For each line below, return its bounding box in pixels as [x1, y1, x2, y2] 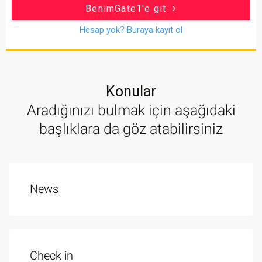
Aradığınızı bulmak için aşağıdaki [26, 102, 236, 119]
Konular [106, 83, 156, 101]
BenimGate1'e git [85, 3, 170, 15]
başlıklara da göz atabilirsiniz [39, 120, 223, 138]
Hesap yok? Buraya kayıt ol [80, 25, 182, 36]
